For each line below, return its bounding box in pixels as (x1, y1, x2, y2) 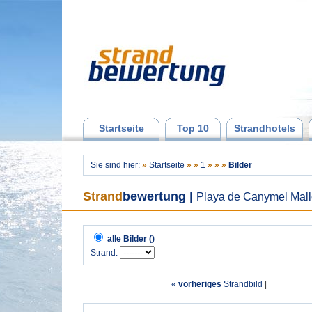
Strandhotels (234, 123, 295, 134)
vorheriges (175, 279, 221, 289)
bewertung (123, 189, 186, 203)
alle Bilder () (107, 234, 155, 244)
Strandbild (221, 279, 263, 289)
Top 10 (177, 123, 209, 134)
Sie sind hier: (91, 160, 142, 170)
